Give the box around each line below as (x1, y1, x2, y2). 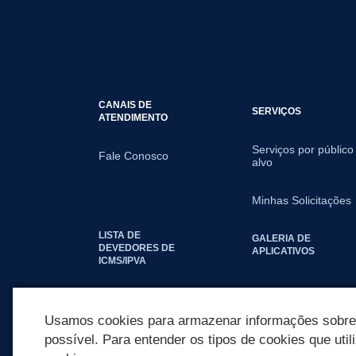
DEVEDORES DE (99, 242, 175, 253)
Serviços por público (252, 143, 354, 156)
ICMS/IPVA (99, 255, 146, 265)
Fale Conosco (99, 149, 168, 162)
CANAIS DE (99, 99, 152, 110)
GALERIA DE (252, 233, 311, 243)
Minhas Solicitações (252, 194, 352, 207)
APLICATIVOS (252, 246, 315, 256)
